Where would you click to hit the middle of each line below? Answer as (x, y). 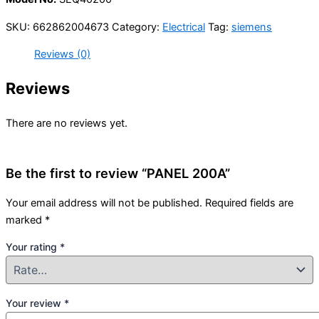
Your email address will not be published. (104, 203)
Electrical (184, 27)
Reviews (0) (62, 54)
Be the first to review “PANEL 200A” (118, 173)
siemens (252, 27)
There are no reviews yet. (67, 123)
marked (25, 220)
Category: (137, 27)
